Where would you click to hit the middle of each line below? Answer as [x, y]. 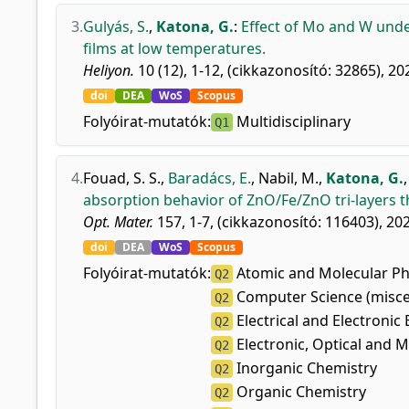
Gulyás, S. [116, 26]
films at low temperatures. [174, 48]
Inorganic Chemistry [305, 368]
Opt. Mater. [118, 222]
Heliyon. [109, 70]
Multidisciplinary [292, 121]
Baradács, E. [210, 178]
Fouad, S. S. [122, 178]
